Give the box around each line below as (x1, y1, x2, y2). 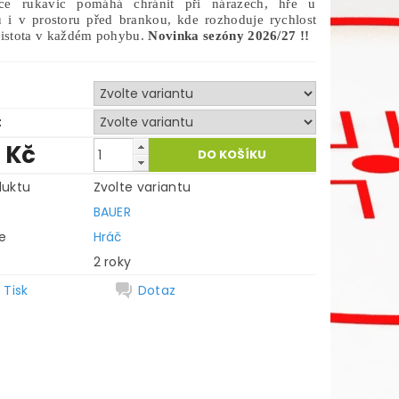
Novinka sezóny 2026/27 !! (148, 28, 310, 43)
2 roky (93, 253, 132, 271)
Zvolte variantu (93, 178, 191, 196)
